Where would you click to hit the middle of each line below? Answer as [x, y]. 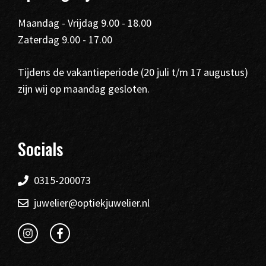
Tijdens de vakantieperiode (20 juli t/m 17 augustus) [133, 72]
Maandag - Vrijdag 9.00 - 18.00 [85, 23]
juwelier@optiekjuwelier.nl [92, 203]
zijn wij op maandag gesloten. [84, 89]
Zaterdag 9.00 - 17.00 [65, 39]
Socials [40, 149]
